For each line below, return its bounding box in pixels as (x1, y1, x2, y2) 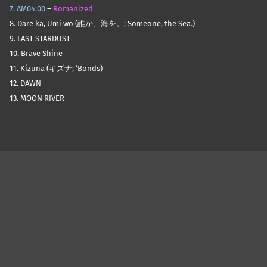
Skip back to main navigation (9, 126, 55, 138)
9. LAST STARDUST (10, 34, 70, 44)
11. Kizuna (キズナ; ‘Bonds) (10, 64, 103, 73)
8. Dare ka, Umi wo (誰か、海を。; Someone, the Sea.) (10, 19, 195, 29)
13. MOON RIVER (10, 94, 64, 103)
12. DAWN (10, 79, 41, 88)
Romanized (53, 4, 93, 14)
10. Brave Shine (10, 49, 63, 58)
